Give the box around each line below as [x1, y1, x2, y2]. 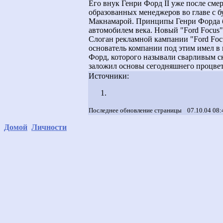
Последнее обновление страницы [89, 107, 182, 114]
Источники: [89, 72, 129, 80]
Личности [31, 123, 67, 131]
